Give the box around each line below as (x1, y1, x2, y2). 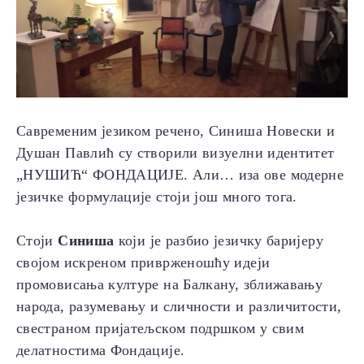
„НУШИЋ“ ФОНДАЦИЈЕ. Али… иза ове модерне (16, 167, 344, 184)
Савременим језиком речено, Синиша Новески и (16, 123, 336, 140)
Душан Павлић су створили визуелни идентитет (16, 145, 335, 162)
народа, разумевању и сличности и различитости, (16, 298, 342, 315)
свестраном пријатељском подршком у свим (16, 320, 305, 337)
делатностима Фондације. (16, 342, 185, 359)
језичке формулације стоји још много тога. (16, 188, 297, 206)
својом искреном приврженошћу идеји (16, 254, 271, 271)
